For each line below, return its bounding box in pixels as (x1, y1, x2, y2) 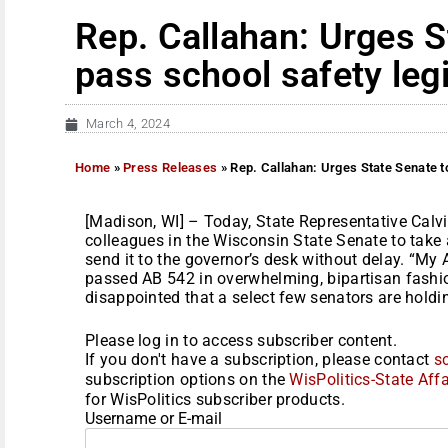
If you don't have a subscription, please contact (85, 349, 434, 369)
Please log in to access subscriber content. (85, 330, 397, 350)
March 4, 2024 (86, 116, 170, 131)
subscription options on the (85, 369, 290, 389)
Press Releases (123, 159, 218, 175)
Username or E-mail (85, 408, 222, 428)
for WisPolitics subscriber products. (85, 389, 345, 409)
